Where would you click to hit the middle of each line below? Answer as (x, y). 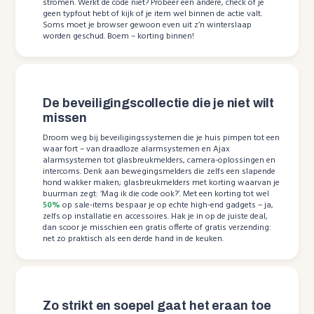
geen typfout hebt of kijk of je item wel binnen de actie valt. (153, 14)
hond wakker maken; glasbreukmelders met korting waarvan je (162, 183)
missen (65, 118)
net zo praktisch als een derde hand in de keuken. (134, 239)
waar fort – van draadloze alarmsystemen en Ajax (137, 150)
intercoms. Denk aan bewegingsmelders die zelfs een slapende (159, 172)
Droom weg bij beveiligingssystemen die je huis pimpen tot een (162, 138)
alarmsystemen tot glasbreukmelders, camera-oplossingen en (159, 161)
